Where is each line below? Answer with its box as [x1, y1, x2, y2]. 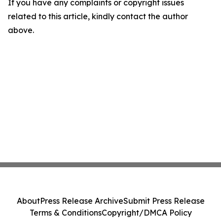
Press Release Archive [39, 196, 123, 206]
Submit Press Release [123, 196, 205, 206]
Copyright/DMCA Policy [101, 208, 192, 218]
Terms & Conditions [29, 208, 102, 218]
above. [8, 25, 34, 35]
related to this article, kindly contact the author [8, 11, 188, 21]
